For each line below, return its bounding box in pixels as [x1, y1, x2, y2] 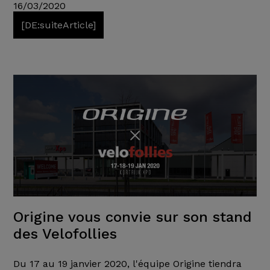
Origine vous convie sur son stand [13, 209, 252, 226]
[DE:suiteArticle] [20, 19, 96, 31]
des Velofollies [13, 225, 117, 243]
